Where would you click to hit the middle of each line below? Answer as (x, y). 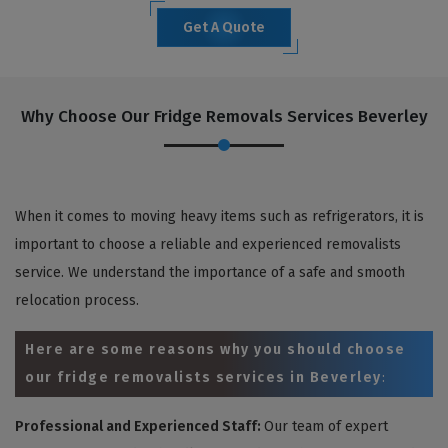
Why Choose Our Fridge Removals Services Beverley (224, 116)
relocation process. (77, 300)
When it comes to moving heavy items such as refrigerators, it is (219, 216)
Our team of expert (326, 426)
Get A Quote (224, 27)
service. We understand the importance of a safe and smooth (210, 272)
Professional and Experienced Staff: (139, 426)
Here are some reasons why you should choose (215, 349)
